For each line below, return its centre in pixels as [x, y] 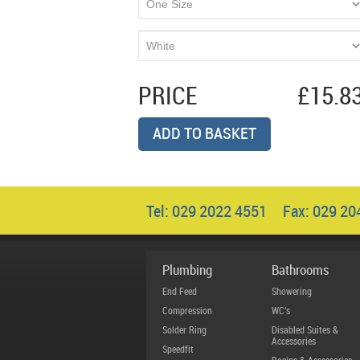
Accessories [294, 342]
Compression [187, 311]
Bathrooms [300, 271]
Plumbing [187, 271]
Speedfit [178, 350]
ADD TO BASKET [205, 135]
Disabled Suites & [305, 331]
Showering [292, 292]
